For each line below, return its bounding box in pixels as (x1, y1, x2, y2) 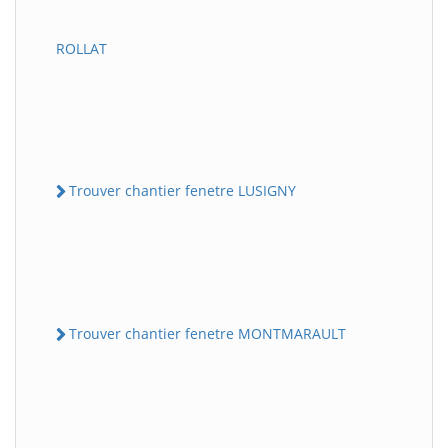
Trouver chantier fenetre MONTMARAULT (69, 324, 346, 344)
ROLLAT (56, 38, 107, 58)
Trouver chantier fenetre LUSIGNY (69, 180, 296, 200)
